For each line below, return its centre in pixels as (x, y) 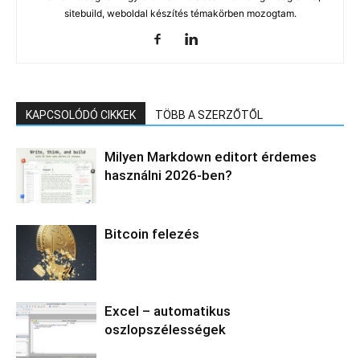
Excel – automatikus (168, 311)
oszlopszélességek (165, 330)
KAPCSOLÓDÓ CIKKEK (81, 115)
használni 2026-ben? (168, 176)
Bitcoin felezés (152, 234)
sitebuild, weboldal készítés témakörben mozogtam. (180, 14)
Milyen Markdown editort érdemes (211, 157)
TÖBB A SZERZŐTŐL (209, 115)
